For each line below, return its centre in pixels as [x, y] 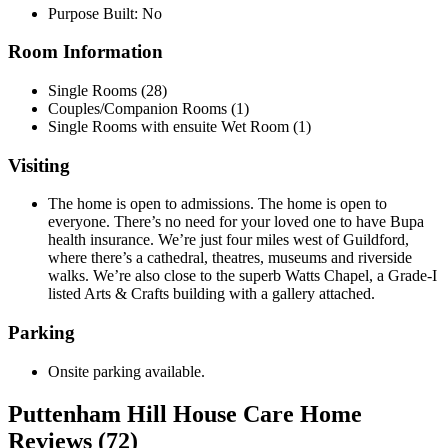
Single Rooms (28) [107, 91]
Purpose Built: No [105, 13]
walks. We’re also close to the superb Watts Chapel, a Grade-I [242, 276]
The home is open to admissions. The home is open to [217, 204]
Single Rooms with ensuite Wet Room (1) [179, 127]
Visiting [39, 165]
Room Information [85, 52]
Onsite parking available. [126, 371]
